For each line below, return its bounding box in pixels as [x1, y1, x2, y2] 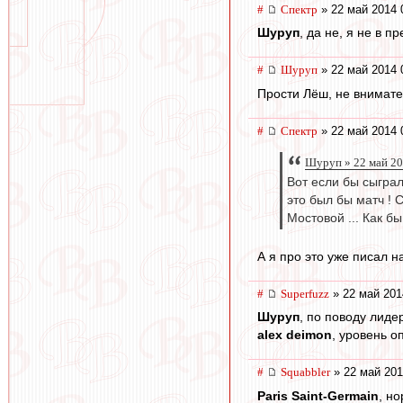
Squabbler [281, 365, 330, 380]
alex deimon [257, 327, 332, 343]
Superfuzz [281, 286, 329, 300]
